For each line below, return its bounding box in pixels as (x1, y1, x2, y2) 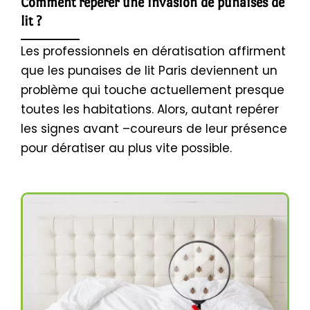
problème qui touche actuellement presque (21, 82, 284, 99)
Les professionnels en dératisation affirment (21, 43, 286, 60)
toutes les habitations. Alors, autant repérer (21, 101, 279, 118)
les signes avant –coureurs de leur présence (21, 120, 287, 138)
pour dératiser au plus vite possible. (21, 140, 232, 157)
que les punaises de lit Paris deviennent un (21, 62, 277, 80)
